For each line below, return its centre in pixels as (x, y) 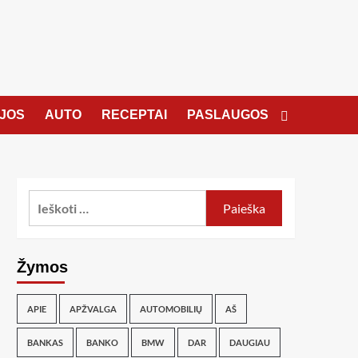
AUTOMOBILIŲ (171, 309)
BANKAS (45, 342)
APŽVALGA (93, 309)
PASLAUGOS (227, 115)
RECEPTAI (134, 115)
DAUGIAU (249, 342)
